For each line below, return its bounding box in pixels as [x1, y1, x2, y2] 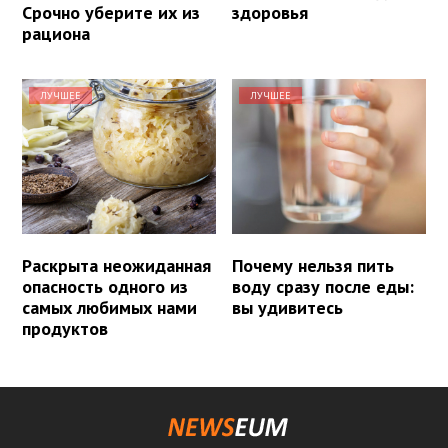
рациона [22, 22, 90, 46]
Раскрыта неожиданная [22, 254, 211, 278]
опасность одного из [22, 275, 188, 299]
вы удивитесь [232, 296, 344, 320]
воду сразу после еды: [232, 275, 415, 299]
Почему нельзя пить [232, 254, 395, 278]
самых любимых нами [22, 296, 197, 320]
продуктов [22, 317, 108, 341]
